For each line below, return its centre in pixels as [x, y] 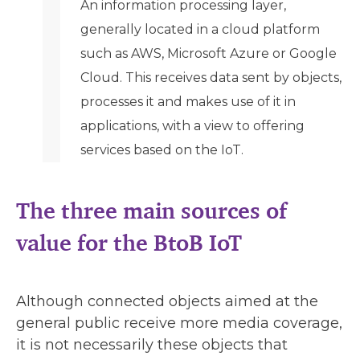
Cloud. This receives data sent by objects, [211, 77]
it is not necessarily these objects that [152, 344]
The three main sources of [151, 210]
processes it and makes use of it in [188, 101]
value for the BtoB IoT [129, 242]
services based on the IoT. [162, 149]
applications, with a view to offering [192, 125]
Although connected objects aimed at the [167, 301]
